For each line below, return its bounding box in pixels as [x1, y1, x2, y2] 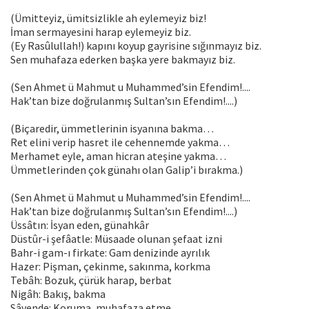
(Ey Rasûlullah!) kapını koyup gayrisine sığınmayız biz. [10, 39, 261, 53]
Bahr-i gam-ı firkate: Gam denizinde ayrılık [10, 246, 210, 260]
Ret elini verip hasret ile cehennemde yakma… [10, 135, 230, 150]
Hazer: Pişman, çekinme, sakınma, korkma [10, 259, 210, 274]
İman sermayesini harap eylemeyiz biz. [10, 25, 191, 39]
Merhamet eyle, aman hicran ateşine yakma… [10, 149, 226, 163]
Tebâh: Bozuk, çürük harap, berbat [10, 273, 172, 288]
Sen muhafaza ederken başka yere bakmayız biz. [10, 52, 235, 67]
